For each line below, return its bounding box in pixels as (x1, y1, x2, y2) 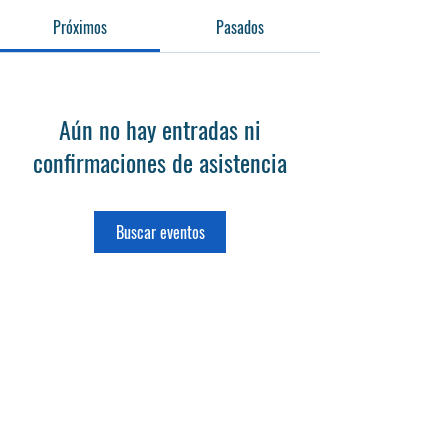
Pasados (216, 15, 264, 39)
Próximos (53, 15, 107, 39)
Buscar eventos (115, 220, 205, 244)
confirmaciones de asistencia (33, 144, 287, 180)
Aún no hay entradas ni (59, 111, 261, 147)
